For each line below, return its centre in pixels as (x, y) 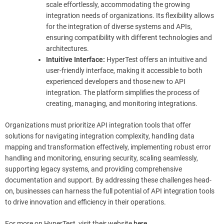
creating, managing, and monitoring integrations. (122, 103)
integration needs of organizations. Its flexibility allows (130, 15)
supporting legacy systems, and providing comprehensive (93, 169)
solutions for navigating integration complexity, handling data (100, 136)
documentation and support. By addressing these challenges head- (108, 180)
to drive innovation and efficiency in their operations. (85, 202)
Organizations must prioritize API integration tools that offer (98, 125)
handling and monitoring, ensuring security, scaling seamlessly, (101, 158)
